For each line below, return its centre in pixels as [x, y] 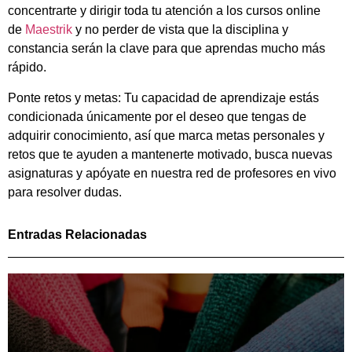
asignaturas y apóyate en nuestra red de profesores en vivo [172, 173]
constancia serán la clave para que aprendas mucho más [167, 49]
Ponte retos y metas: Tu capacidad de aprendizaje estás [163, 97]
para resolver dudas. [65, 192]
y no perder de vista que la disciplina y [180, 30]
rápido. [27, 68]
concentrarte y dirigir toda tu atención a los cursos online [164, 11]
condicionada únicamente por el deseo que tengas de [157, 116]
